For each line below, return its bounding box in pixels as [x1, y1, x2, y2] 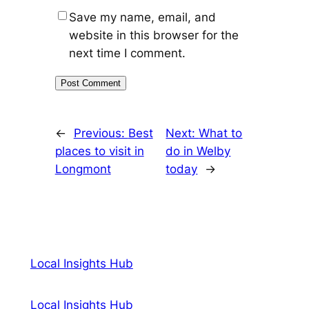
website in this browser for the [68, 28, 239, 42]
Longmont [54, 162, 111, 177]
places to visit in [54, 144, 144, 159]
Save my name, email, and [68, 10, 216, 24]
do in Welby [166, 144, 231, 159]
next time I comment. [68, 46, 186, 60]
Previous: [73, 126, 128, 141]
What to [199, 126, 243, 141]
